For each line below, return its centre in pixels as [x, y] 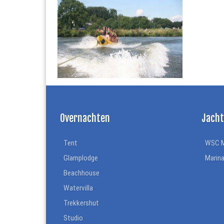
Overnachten [85, 118]
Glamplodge [81, 158]
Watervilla [78, 188]
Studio [73, 218]
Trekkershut [81, 203]
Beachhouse [82, 173]
